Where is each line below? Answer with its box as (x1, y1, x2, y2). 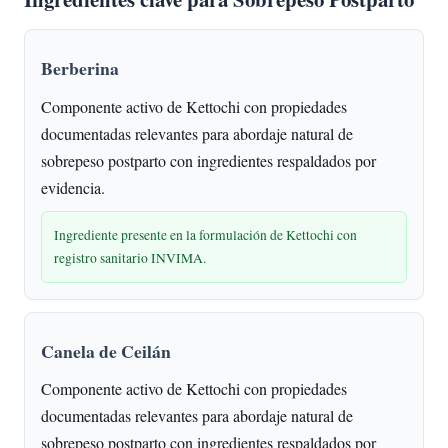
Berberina (41, 55, 119, 82)
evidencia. (41, 176, 105, 198)
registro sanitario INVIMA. (54, 248, 206, 267)
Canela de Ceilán (41, 337, 171, 364)
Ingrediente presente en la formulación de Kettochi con (54, 225, 357, 244)
